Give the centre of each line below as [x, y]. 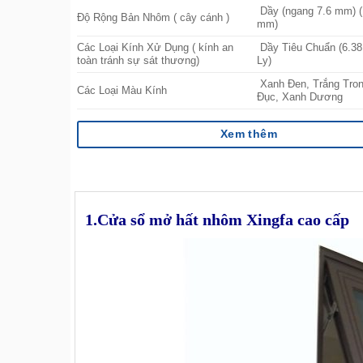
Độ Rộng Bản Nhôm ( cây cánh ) [153, 17]
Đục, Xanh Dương [300, 97]
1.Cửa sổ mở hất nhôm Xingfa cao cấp [217, 220]
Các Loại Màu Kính [122, 90]
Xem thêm [248, 134]
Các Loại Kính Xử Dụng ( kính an [155, 47]
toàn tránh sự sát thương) [138, 60]
